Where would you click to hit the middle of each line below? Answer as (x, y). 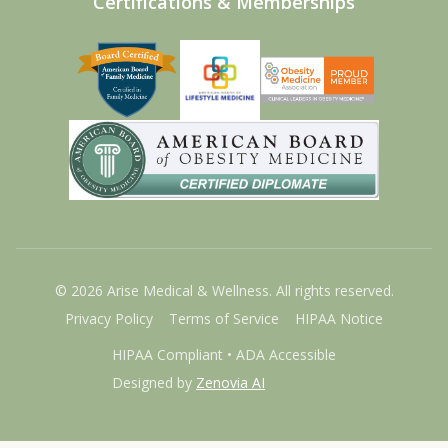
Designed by (152, 382)
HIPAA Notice (339, 318)
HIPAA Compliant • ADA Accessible (224, 354)
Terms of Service (224, 318)
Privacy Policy (109, 318)
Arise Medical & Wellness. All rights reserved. (248, 290)
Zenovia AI (230, 382)
